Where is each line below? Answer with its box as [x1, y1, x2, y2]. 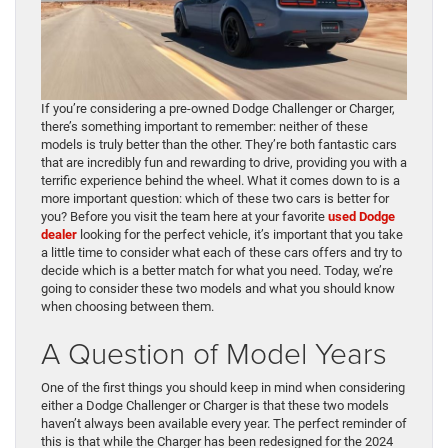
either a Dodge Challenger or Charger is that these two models [41, 398, 389, 414]
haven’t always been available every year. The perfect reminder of [41, 416, 407, 432]
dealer [41, 227, 77, 243]
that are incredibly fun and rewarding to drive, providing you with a [41, 155, 407, 171]
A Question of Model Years [41, 332, 387, 374]
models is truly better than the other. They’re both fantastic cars [41, 137, 397, 153]
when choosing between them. [41, 299, 214, 315]
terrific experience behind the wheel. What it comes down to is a [41, 173, 400, 189]
